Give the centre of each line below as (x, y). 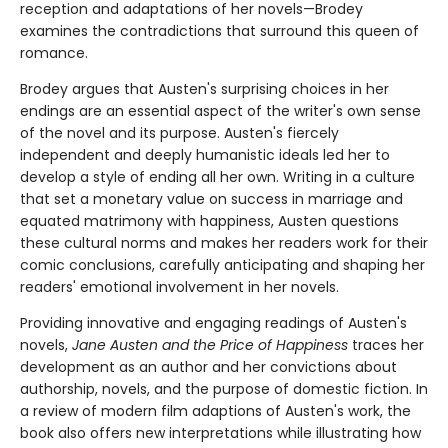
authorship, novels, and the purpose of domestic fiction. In (224, 388)
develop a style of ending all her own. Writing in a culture (217, 176)
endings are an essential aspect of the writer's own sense (220, 110)
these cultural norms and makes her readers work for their (224, 242)
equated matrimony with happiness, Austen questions (209, 220)
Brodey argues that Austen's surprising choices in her (204, 88)
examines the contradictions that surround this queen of (219, 30)
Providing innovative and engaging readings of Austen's (213, 322)
